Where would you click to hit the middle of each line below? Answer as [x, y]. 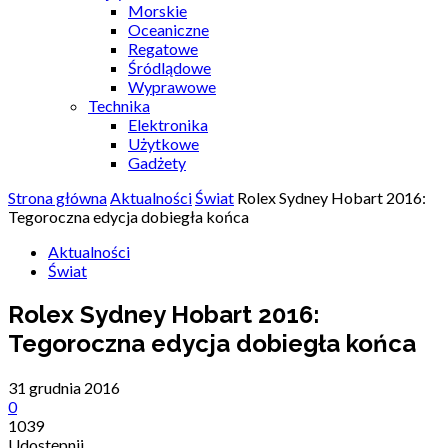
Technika [119, 105]
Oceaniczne [168, 29]
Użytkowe [163, 143]
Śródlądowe [169, 67]
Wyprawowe [172, 86]
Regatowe [163, 48]
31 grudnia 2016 [64, 387]
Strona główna [57, 197]
